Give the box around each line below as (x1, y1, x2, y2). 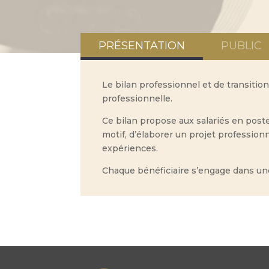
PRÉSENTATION (98, 38, 186, 52)
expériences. (102, 142, 159, 154)
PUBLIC (221, 38, 262, 52)
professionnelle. (102, 92, 173, 104)
